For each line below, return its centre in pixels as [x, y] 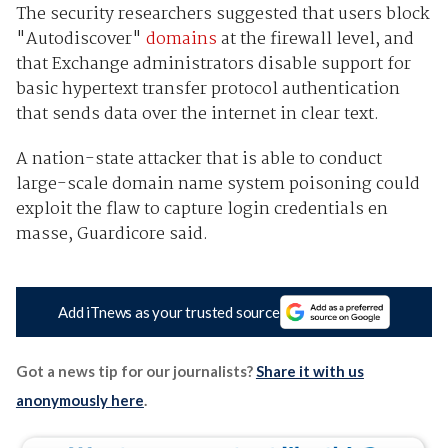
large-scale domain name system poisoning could [217, 184]
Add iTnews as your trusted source [169, 312]
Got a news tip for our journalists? [135, 371]
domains [181, 39]
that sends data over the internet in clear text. [197, 114]
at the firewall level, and [315, 39]
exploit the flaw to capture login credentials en [201, 209]
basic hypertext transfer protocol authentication [207, 89]
